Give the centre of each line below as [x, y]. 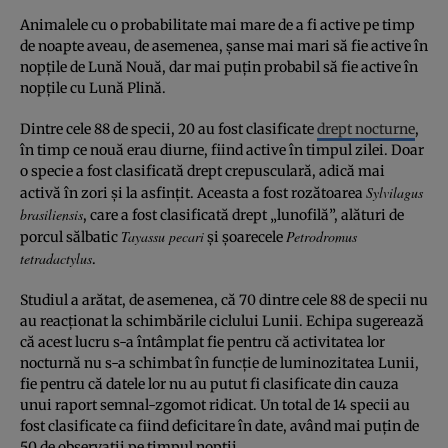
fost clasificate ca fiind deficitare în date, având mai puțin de [219, 425]
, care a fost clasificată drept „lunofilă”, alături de [243, 214]
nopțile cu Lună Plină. [93, 87]
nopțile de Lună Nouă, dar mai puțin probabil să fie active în [219, 66]
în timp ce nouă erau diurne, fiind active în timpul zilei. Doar [222, 149]
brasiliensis [51, 214]
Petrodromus [321, 236]
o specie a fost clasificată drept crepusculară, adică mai [202, 170]
